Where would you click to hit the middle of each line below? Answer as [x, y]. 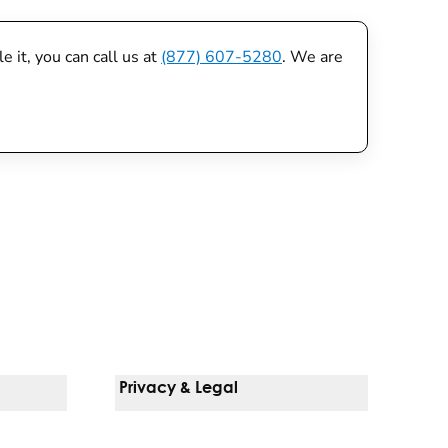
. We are [312, 57]
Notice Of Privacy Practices [213, 435]
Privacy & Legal [178, 386]
